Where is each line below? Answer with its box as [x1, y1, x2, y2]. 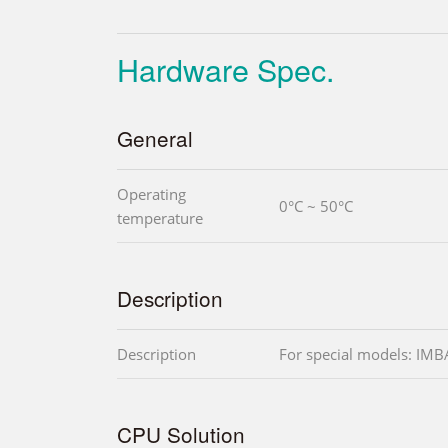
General [117, 123, 193, 154]
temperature [117, 208, 203, 229]
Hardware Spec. [117, 47, 334, 92]
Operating [117, 184, 186, 205]
